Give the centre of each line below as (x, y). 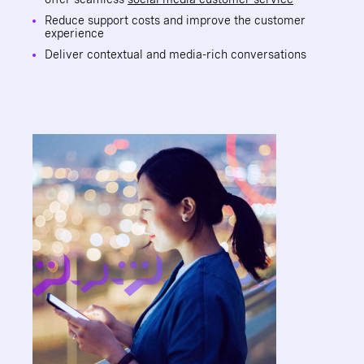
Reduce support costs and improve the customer (175, 20)
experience (74, 33)
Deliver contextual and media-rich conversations (175, 54)
